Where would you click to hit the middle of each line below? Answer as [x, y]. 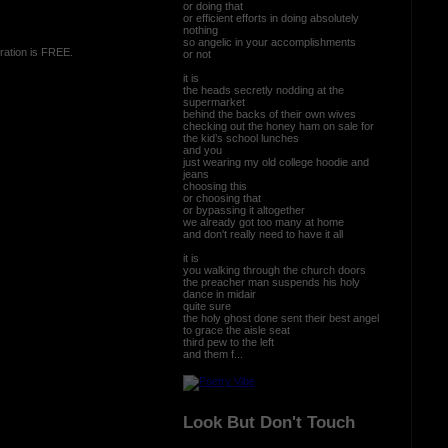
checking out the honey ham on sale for [278, 125]
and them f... [212, 353]
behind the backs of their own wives [269, 113]
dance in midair [219, 293]
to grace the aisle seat [236, 329]
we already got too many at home [263, 221]
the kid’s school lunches [240, 137]
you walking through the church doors [274, 269]
